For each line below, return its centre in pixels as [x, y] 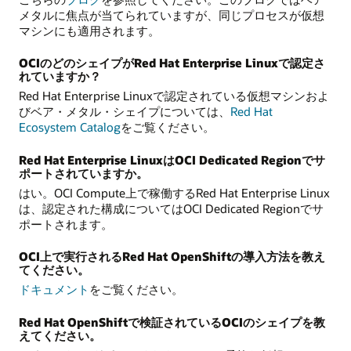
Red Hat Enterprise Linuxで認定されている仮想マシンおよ [174, 96]
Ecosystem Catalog [70, 127]
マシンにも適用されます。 [89, 30]
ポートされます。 [66, 224]
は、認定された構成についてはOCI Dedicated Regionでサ [171, 208]
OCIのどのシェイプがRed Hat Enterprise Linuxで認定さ [172, 63]
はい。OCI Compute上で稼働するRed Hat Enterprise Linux [174, 192]
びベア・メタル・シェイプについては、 [125, 112]
